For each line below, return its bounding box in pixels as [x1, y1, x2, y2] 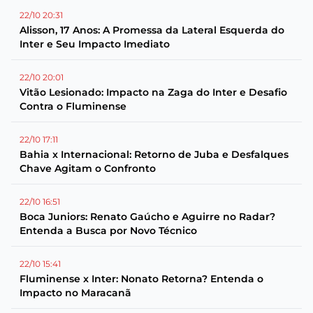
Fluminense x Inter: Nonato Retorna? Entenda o [20, 272, 263, 285]
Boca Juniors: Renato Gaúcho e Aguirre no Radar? [20, 210, 275, 223]
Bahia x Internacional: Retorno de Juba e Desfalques [20, 148, 289, 161]
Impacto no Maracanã [20, 286, 131, 299]
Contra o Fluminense [20, 100, 126, 112]
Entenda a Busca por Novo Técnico [20, 224, 197, 237]
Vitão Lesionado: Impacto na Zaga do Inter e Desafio [20, 86, 287, 99]
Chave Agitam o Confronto [20, 162, 156, 175]
